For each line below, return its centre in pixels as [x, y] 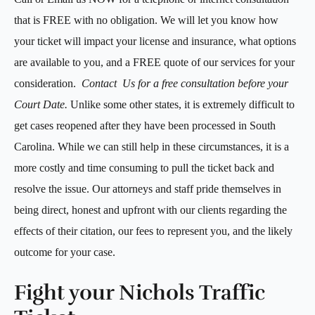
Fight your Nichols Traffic [140, 292]
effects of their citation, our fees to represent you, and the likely [153, 231]
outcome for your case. [65, 252]
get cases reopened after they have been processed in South [145, 125]
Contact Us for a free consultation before [173, 83]
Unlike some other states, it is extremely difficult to [181, 104]
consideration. [48, 83]
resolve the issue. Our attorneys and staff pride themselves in [148, 188]
